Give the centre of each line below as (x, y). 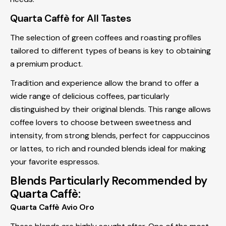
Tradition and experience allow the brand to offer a (104, 83)
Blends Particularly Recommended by (109, 181)
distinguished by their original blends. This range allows (110, 109)
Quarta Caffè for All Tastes (71, 18)
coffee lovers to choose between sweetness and (101, 122)
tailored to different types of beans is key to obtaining (110, 50)
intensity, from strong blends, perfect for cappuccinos (110, 135)
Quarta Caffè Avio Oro (52, 207)
